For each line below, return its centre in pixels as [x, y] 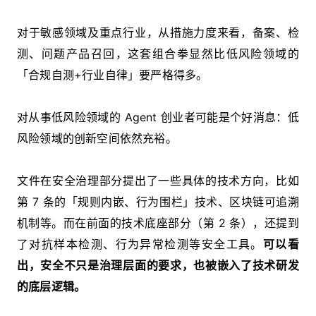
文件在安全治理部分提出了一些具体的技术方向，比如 [158, 180]
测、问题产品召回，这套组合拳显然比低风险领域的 [158, 53]
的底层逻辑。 [51, 286]
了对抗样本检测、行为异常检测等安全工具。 [140, 244]
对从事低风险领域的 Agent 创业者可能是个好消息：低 [158, 117]
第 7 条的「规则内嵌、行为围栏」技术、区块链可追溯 [158, 201]
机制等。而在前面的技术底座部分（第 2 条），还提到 [158, 223]
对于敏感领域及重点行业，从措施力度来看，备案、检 [158, 32]
